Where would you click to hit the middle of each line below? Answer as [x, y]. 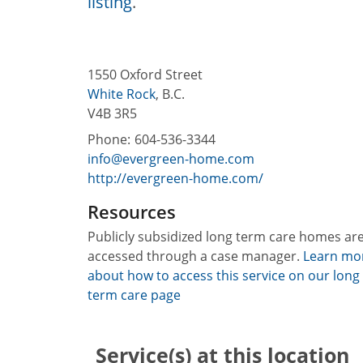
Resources [132, 211]
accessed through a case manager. [195, 256]
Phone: [109, 139]
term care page [134, 295]
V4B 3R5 [112, 113]
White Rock [122, 94]
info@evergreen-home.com [171, 158]
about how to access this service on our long [224, 275]
